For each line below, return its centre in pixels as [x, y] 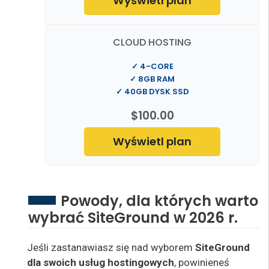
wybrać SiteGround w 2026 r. [133, 217]
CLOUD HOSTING [152, 42]
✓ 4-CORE [152, 66]
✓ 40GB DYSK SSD [152, 92]
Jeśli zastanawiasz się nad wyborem [111, 247]
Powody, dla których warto [159, 201]
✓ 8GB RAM [152, 79]
